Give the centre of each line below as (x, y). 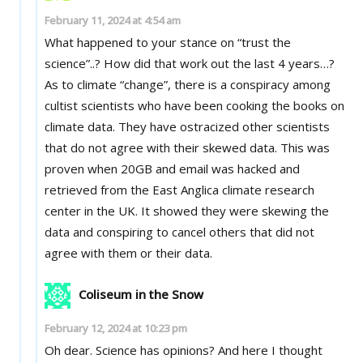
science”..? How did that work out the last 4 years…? (190, 63)
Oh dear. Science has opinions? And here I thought (132, 350)
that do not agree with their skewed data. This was (188, 147)
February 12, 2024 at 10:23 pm (116, 328)
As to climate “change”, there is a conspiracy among (188, 84)
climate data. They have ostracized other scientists (188, 126)
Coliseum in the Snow (141, 294)
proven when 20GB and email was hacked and (173, 168)
